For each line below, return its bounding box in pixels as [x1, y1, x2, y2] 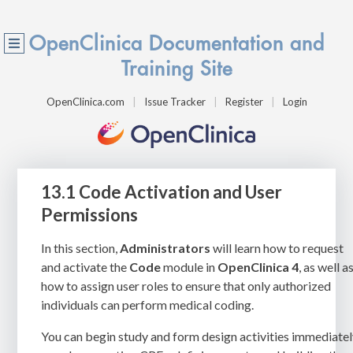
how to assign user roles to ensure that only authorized [41, 277, 332, 293]
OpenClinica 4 [217, 258, 299, 274]
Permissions [41, 203, 139, 225]
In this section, [41, 240, 121, 255]
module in [161, 258, 218, 274]
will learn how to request [210, 240, 344, 255]
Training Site [121, 59, 232, 79]
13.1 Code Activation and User [41, 180, 283, 203]
